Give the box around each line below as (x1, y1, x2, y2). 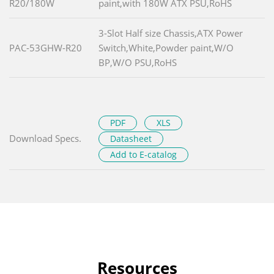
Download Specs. (9, 132, 81, 145)
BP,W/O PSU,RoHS (98, 56, 177, 69)
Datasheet (110, 133, 152, 145)
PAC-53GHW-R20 (9, 42, 82, 54)
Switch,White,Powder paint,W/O (98, 42, 234, 54)
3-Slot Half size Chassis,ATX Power (98, 27, 243, 40)
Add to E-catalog (110, 149, 177, 161)
